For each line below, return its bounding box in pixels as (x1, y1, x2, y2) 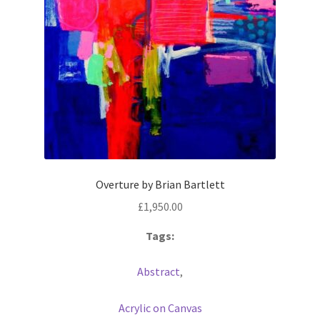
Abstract (137, 264, 180, 279)
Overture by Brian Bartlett (95, 176, 225, 191)
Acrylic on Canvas (118, 301, 202, 316)
